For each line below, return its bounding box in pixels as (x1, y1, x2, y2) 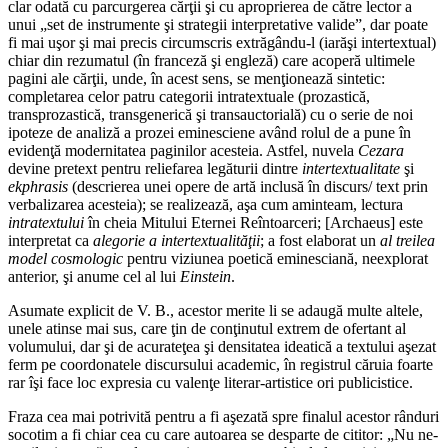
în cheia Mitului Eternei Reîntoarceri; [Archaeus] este (84, 214, 423, 232)
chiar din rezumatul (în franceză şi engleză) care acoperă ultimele (8, 52, 415, 70)
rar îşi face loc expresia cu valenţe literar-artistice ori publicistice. (8, 374, 413, 392)
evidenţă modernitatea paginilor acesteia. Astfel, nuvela (8, 142, 358, 160)
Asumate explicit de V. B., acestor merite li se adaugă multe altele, (8, 302, 423, 320)
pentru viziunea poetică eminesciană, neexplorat (123, 250, 428, 268)
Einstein (180, 268, 231, 286)
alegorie (93, 232, 145, 250)
